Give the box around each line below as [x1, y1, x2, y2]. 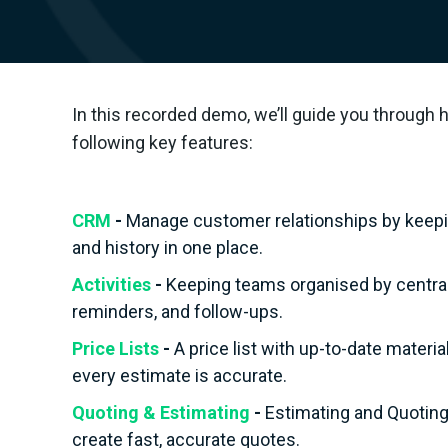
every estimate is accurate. [72, 365, 287, 386]
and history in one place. [72, 237, 263, 258]
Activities [72, 274, 155, 295]
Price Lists [72, 338, 163, 359]
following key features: [72, 132, 253, 153]
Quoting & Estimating [72, 402, 254, 423]
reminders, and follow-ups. [72, 301, 283, 322]
